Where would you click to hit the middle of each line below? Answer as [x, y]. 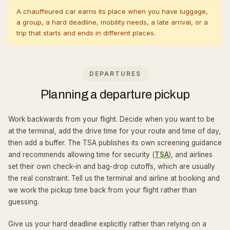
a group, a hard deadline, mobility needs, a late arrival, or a [112, 22]
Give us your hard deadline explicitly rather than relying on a [107, 224]
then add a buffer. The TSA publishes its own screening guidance [115, 143]
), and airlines [191, 155]
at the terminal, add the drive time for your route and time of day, [114, 131]
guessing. [24, 202]
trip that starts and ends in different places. [86, 33]
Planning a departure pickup [115, 94]
